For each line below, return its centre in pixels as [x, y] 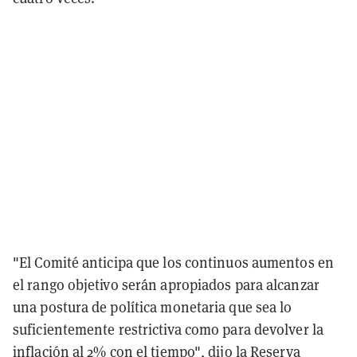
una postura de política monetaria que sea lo [153, 308]
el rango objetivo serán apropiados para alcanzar [166, 285]
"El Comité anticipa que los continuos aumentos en [173, 263]
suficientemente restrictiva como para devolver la [168, 330]
